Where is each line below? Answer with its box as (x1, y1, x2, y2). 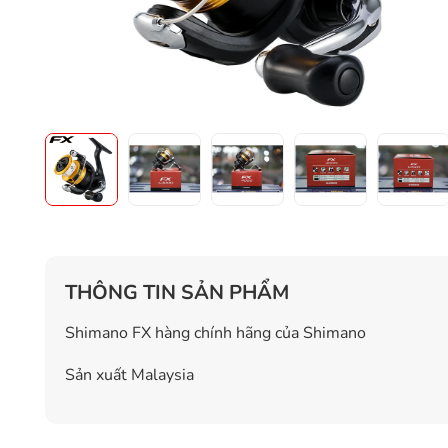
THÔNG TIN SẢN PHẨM (65, 278, 289, 306)
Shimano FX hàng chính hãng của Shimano (65, 321, 366, 344)
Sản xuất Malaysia (65, 363, 194, 386)
